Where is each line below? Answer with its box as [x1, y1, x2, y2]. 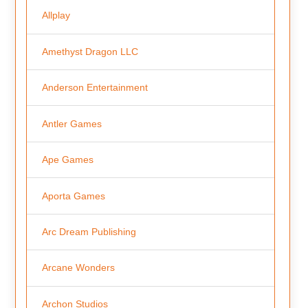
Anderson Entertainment [41, 82, 148, 93]
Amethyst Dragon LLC [41, 45, 138, 57]
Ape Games [41, 154, 93, 166]
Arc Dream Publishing [41, 225, 136, 237]
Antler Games [41, 118, 102, 129]
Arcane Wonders [41, 262, 115, 274]
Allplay [41, 10, 70, 21]
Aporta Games [41, 190, 105, 201]
